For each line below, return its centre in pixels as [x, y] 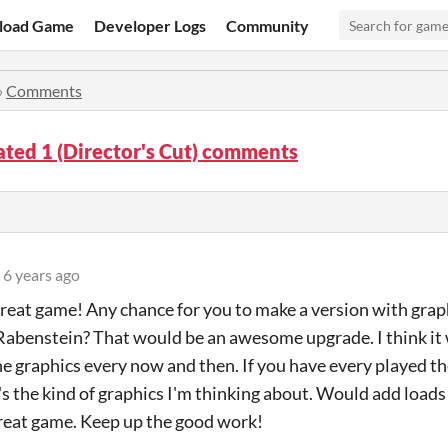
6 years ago [41, 274]
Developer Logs [150, 25]
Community [268, 25]
